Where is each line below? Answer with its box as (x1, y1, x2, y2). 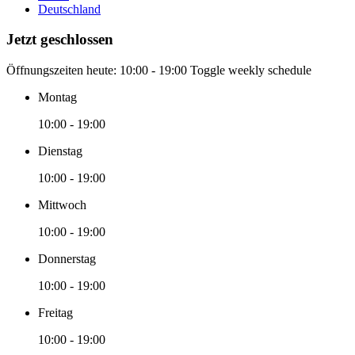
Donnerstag (38, 252, 96, 266)
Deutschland (38, 2, 101, 16)
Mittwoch (38, 198, 86, 212)
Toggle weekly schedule (190, 63, 311, 78)
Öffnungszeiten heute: (6, 63, 120, 78)
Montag (38, 90, 77, 105)
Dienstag (38, 144, 82, 158)
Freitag (38, 306, 73, 320)
